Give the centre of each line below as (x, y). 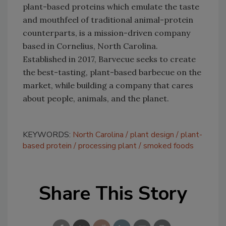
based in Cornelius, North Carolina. (90, 46)
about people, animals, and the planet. (96, 98)
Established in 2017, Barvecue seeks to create (109, 59)
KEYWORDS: (48, 134)
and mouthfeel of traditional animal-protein (108, 19)
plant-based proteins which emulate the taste (111, 6)
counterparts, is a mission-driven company (106, 33)
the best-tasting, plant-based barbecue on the (112, 72)
